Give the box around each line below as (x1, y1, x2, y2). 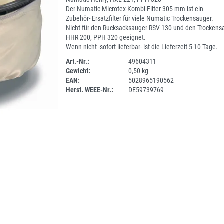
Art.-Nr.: (65, 57, 89, 65)
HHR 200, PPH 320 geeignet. (65, 33, 146, 41)
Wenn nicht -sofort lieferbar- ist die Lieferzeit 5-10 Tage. (65, 43, 218, 51)
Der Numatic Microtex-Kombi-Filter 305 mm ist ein (65, 5, 203, 13)
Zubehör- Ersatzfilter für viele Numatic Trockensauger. (65, 14, 213, 22)
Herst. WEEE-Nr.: (65, 86, 113, 94)
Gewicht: (65, 67, 90, 75)
